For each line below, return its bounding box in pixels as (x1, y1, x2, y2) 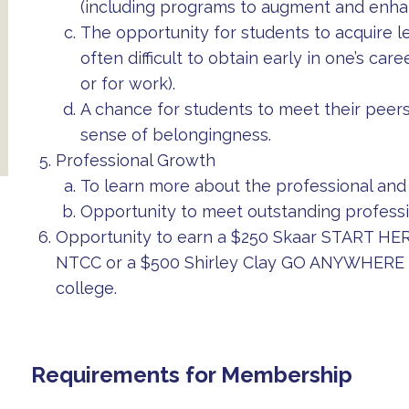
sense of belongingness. (79, 124, 271, 144)
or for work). (79, 73, 175, 93)
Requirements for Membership (30, 361, 352, 388)
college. (55, 278, 117, 298)
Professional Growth (55, 150, 215, 170)
